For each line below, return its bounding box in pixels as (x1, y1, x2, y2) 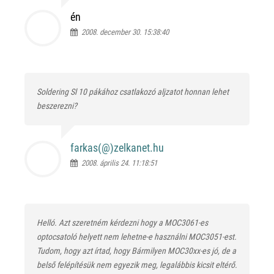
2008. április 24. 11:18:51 (78, 158, 157, 168)
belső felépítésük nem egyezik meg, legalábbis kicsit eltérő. (37, 260, 237, 270)
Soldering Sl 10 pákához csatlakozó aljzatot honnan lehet (37, 87, 229, 97)
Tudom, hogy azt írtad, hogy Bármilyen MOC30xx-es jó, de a (37, 246, 236, 256)
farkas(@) (70, 141, 114, 154)
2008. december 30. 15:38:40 (78, 28, 169, 37)
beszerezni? (37, 101, 77, 111)
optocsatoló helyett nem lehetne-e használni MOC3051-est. (37, 232, 237, 242)
